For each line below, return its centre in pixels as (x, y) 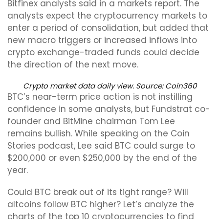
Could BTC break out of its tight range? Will (98, 192)
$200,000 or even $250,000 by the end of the (102, 158)
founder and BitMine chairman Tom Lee (91, 121)
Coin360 (181, 86)
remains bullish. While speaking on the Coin (99, 133)
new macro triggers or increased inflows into (102, 40)
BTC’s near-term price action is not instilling (100, 97)
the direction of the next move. (73, 65)
